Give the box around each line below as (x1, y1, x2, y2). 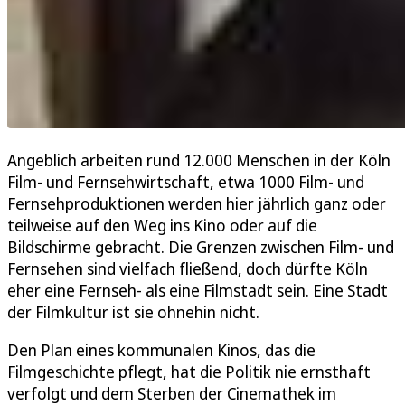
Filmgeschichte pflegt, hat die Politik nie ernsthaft (7, 360, 371, 382)
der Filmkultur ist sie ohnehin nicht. (7, 300, 259, 323)
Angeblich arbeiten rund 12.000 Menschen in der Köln (7, 148, 391, 171)
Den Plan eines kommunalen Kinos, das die (7, 338, 316, 361)
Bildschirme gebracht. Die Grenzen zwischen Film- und (7, 235, 394, 258)
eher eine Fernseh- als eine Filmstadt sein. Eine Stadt (7, 278, 388, 301)
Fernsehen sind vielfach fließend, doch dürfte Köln (7, 257, 368, 279)
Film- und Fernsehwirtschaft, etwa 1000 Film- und (7, 170, 364, 193)
